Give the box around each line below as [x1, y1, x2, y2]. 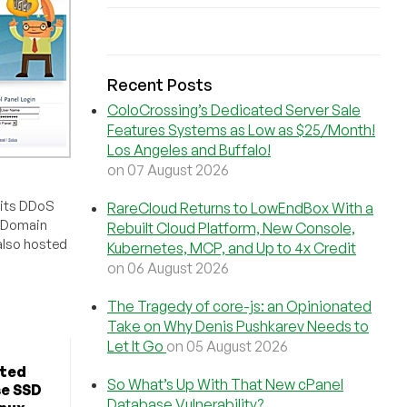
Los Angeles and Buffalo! [107, 141, 271, 159]
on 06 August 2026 [107, 259, 229, 277]
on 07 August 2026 [107, 161, 229, 179]
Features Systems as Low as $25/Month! [107, 121, 375, 139]
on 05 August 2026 [166, 337, 288, 355]
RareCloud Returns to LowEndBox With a [107, 199, 373, 217]
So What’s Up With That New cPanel [107, 375, 343, 393]
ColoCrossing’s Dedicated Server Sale [107, 101, 361, 119]
